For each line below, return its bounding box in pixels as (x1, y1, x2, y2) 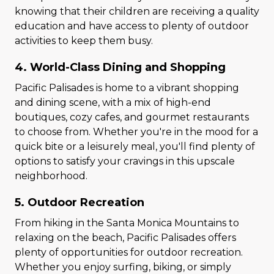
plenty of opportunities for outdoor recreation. (15, 246, 243, 258)
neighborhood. (15, 170, 87, 182)
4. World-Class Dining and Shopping (15, 61, 226, 74)
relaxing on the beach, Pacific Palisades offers (15, 232, 236, 243)
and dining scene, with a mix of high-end (15, 97, 211, 108)
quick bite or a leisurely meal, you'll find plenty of (15, 141, 255, 152)
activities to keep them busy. (15, 35, 153, 46)
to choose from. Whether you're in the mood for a (15, 126, 258, 138)
